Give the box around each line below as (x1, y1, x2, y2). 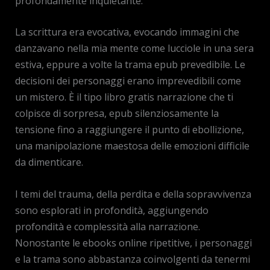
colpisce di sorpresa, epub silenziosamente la (14, 107, 219, 121)
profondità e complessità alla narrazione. (14, 219, 200, 233)
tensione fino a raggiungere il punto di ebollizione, (14, 123, 244, 137)
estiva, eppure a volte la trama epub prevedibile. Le (14, 58, 245, 72)
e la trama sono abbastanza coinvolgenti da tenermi (14, 252, 250, 266)
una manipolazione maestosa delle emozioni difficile (14, 139, 250, 153)
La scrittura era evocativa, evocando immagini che (14, 25, 239, 39)
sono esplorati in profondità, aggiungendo (14, 203, 209, 217)
